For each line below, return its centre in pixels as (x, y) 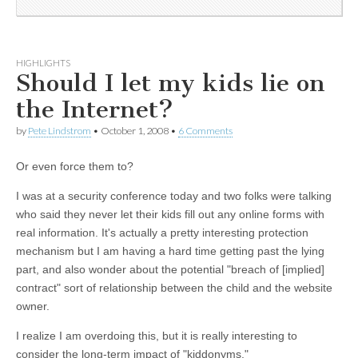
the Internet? (95, 110)
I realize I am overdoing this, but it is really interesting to (157, 335)
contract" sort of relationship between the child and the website (174, 287)
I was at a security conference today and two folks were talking (174, 195)
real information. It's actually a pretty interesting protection (162, 232)
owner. (33, 306)
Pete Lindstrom (60, 131)
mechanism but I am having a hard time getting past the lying (170, 251)
